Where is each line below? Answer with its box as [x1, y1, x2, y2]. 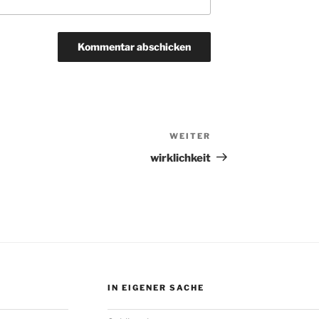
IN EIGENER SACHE [107, 282, 204, 293]
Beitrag [211, 148, 253, 162]
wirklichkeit [150, 151, 211, 164]
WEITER [169, 130, 211, 141]
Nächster [211, 131, 263, 145]
